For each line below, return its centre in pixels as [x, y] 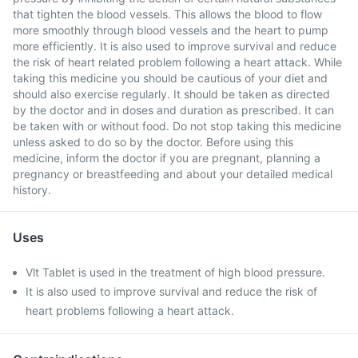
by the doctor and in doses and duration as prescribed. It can [173, 110]
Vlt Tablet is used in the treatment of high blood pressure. [175, 272]
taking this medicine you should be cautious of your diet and [170, 78]
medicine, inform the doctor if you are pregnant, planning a [167, 158]
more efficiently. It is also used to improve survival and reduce [175, 46]
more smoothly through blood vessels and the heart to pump [171, 30]
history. [32, 190]
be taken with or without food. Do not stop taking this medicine [177, 126]
